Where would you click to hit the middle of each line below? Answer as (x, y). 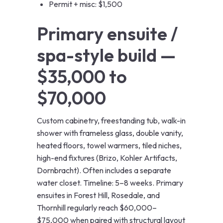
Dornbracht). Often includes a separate (104, 170)
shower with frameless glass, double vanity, (110, 133)
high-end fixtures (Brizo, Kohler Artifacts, (107, 158)
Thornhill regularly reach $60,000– (97, 208)
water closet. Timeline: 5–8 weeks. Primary (110, 183)
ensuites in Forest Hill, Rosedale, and (98, 195)
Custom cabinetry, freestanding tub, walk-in (111, 121)
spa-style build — (106, 55)
